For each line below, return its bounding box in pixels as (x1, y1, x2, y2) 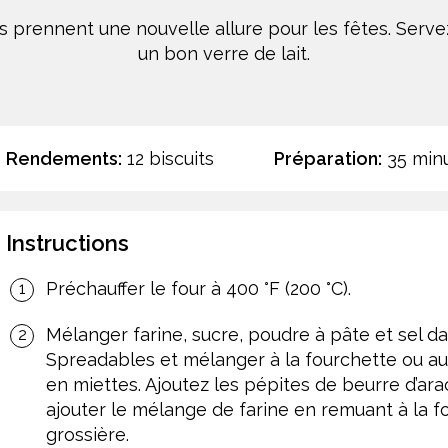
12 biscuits (122, 147, 214, 169)
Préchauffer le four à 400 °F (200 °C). (46, 277, 351, 299)
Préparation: (274, 147, 382, 169)
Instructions (6, 229, 129, 256)
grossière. (46, 423, 129, 445)
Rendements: (6, 147, 122, 169)
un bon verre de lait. (138, 42, 310, 64)
